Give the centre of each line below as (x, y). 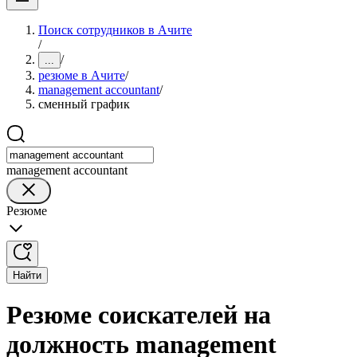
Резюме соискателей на (139, 315)
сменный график (84, 104)
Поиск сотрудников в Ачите (115, 30)
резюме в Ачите (82, 75)
